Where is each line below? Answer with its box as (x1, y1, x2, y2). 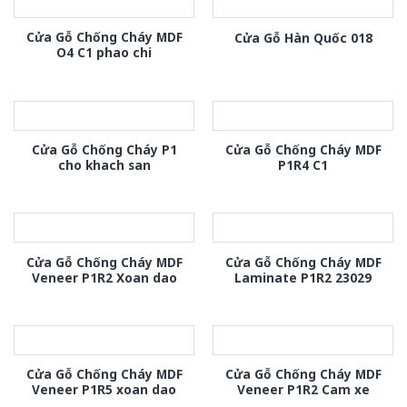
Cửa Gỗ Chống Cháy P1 (31, 140, 177, 158)
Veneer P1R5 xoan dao (32, 381, 176, 399)
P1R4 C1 (278, 155, 328, 174)
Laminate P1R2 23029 (234, 268, 372, 286)
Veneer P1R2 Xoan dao (31, 268, 177, 286)
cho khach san (57, 155, 151, 174)
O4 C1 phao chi (56, 44, 152, 62)
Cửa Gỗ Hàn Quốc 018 (233, 28, 372, 46)
